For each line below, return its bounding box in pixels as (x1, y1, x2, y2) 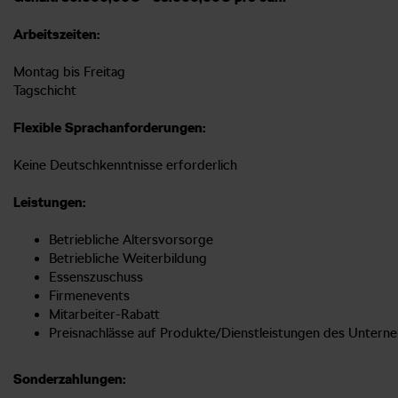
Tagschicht (13, 82, 76, 99)
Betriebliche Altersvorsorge (49, 231, 213, 248)
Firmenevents (49, 287, 130, 304)
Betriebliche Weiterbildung (49, 250, 207, 267)
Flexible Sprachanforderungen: (13, 119, 205, 136)
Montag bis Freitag (13, 63, 125, 80)
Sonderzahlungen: (13, 370, 125, 387)
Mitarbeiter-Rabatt (49, 306, 160, 322)
